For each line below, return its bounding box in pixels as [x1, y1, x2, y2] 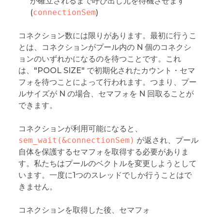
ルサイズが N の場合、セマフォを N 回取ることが [18, 89, 194, 98]
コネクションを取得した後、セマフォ [18, 205, 150, 215]
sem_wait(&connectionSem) [18, 135, 135, 145]
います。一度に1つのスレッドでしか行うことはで [18, 170, 192, 180]
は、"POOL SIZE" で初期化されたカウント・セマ [18, 65, 195, 75]
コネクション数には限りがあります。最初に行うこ [18, 31, 197, 40]
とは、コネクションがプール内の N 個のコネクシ [18, 42, 191, 52]
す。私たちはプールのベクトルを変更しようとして [18, 158, 197, 168]
